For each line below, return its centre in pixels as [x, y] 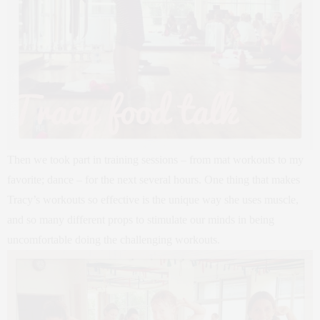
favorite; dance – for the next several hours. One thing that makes [154, 179]
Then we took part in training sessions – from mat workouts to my [155, 159]
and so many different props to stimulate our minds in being [141, 219]
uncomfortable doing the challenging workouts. [114, 239]
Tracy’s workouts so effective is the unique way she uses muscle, [153, 199]
